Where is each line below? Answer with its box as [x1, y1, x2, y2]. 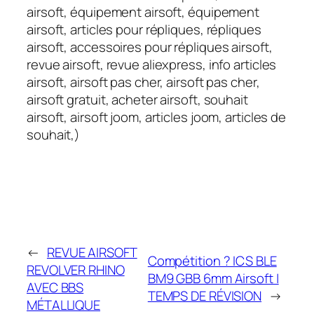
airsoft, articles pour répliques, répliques [27, 20, 261, 39]
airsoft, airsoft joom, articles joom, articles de [27, 107, 287, 126]
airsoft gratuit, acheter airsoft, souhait [27, 90, 248, 109]
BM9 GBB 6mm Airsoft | [147, 269, 279, 288]
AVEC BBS [27, 278, 84, 296]
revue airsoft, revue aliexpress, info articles [27, 55, 277, 74]
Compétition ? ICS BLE [147, 252, 277, 271]
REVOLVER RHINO [27, 260, 125, 279]
